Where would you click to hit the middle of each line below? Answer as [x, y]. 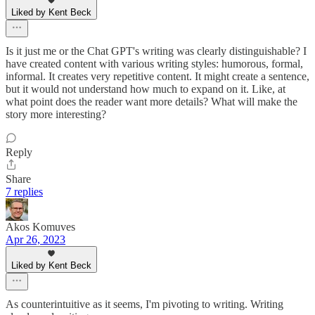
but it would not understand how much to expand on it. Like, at [146, 89]
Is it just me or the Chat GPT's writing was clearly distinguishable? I [156, 51]
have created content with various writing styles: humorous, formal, [154, 63]
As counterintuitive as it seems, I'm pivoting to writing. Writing [144, 304]
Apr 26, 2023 [36, 239]
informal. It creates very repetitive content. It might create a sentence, [157, 76]
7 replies [24, 191]
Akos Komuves [40, 226]
